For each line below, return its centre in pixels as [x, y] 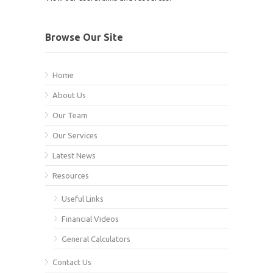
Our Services [75, 135]
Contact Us [72, 262]
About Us [69, 95]
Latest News [74, 155]
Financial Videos [90, 219]
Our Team [70, 115]
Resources [71, 175]
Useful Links [83, 199]
